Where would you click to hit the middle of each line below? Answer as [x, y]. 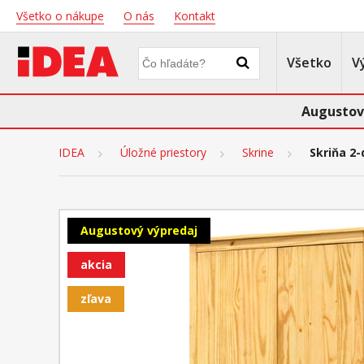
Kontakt [195, 16]
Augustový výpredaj [139, 231]
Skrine [258, 153]
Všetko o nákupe [60, 16]
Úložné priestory [163, 153]
